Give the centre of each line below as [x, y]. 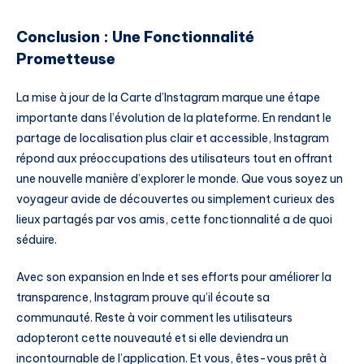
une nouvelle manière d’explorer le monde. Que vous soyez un [180, 179]
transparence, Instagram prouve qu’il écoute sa [143, 298]
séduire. [37, 240]
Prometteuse [66, 58]
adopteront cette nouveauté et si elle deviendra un [152, 338]
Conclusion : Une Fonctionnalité [135, 37]
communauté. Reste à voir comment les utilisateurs [154, 318]
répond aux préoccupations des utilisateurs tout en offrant [174, 159]
